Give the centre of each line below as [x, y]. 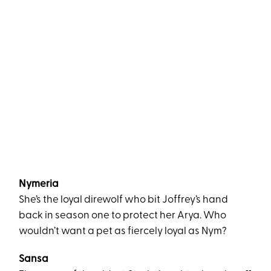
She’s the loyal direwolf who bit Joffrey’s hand [124, 200]
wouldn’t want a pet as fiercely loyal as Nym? [123, 231]
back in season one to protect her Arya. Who [123, 216]
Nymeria [39, 184]
